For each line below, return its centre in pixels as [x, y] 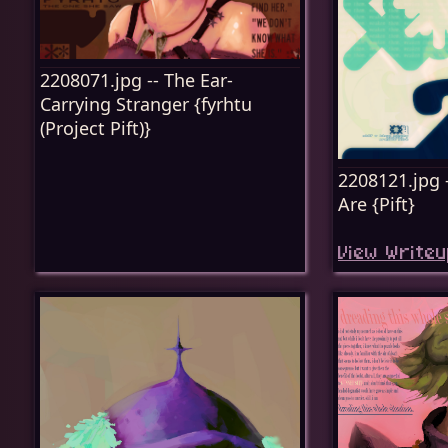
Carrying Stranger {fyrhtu [146, 103]
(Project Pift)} [95, 127]
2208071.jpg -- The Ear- [136, 79]
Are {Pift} [376, 203]
